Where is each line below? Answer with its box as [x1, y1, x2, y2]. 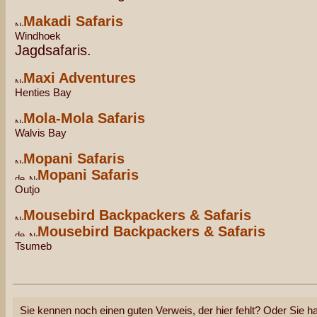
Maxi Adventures [23, 70, 136, 86]
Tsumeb [15, 240, 52, 252]
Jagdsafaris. [15, 42, 91, 58]
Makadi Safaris [23, 13, 123, 29]
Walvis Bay [15, 127, 67, 139]
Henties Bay [15, 86, 71, 98]
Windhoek [15, 30, 61, 42]
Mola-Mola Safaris [23, 110, 145, 126]
